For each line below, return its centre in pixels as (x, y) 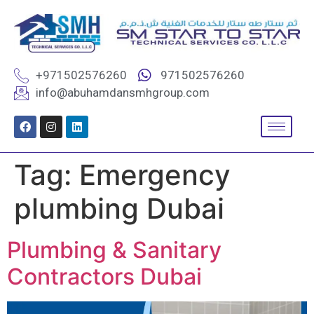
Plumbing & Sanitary (114, 250)
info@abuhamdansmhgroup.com (123, 93)
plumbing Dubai (119, 209)
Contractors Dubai (104, 277)
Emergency (155, 175)
